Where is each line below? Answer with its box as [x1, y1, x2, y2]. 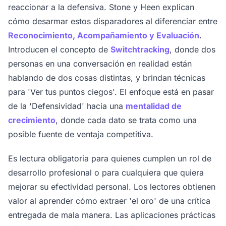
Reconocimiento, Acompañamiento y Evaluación [8, 30, 199, 41]
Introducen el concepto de [8, 44, 110, 55]
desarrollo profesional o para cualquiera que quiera [8, 167, 204, 178]
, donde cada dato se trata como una [55, 115, 197, 126]
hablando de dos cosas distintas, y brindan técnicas [8, 73, 205, 83]
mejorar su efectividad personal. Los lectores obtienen [8, 182, 215, 192]
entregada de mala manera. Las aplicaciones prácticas [8, 210, 215, 220]
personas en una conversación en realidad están [8, 59, 192, 69]
